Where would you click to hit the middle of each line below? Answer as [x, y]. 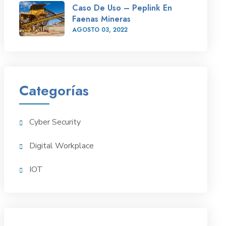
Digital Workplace [61, 146]
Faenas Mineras [101, 19]
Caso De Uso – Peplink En [122, 8]
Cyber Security [55, 122]
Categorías [54, 91]
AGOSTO [87, 30]
